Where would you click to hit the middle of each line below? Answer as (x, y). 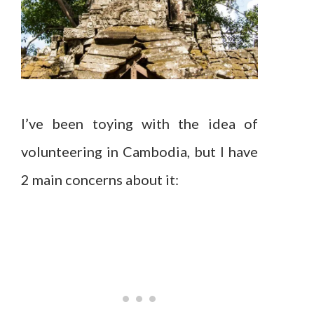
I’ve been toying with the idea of (139, 123)
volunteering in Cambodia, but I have (139, 151)
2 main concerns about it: (100, 179)
